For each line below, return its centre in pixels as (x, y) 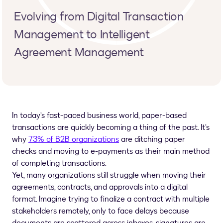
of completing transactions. (59, 163)
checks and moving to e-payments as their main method (111, 151)
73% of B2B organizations (74, 139)
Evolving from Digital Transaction (99, 17)
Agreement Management (79, 53)
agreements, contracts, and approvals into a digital (100, 187)
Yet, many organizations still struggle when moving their (109, 175)
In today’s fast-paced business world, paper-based (99, 115)
